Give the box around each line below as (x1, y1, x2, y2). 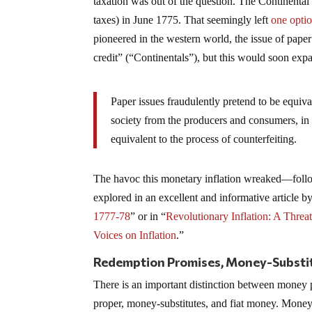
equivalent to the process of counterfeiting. (111, 133, 297, 146)
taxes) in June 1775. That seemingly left (93, 14, 272, 26)
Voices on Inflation (93, 229, 177, 242)
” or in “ (130, 210, 166, 223)
